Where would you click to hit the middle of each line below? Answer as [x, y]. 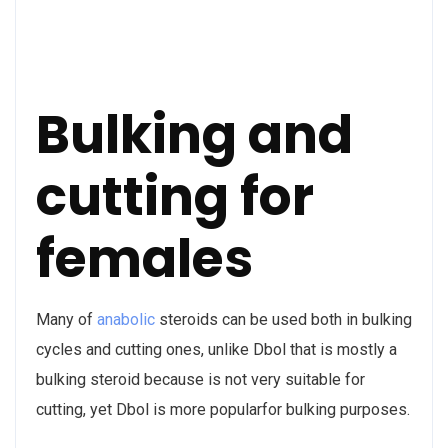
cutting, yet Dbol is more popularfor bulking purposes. [223, 409]
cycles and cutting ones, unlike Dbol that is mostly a [216, 349]
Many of [66, 319]
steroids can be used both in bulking [283, 319]
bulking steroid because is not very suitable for [200, 379]
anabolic [126, 319]
